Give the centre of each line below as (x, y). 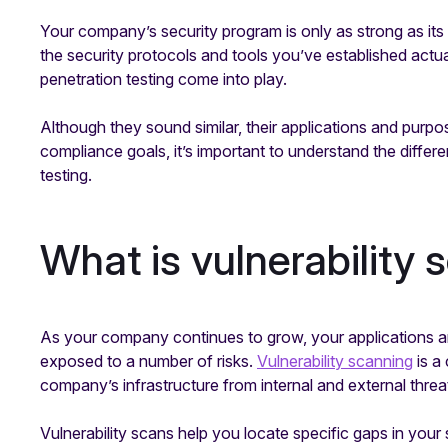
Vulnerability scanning (335, 361)
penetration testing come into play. (165, 79)
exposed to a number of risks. (148, 361)
